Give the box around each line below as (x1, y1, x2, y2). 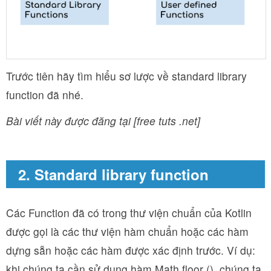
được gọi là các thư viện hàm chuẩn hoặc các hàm (6, 223, 249, 239)
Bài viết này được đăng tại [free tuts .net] (6, 113, 200, 128)
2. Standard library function (18, 163, 209, 184)
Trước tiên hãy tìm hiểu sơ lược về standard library (6, 68, 247, 83)
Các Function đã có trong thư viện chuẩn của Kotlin (6, 204, 252, 220)
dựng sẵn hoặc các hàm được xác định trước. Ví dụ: (6, 242, 255, 258)
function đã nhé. (6, 87, 83, 102)
